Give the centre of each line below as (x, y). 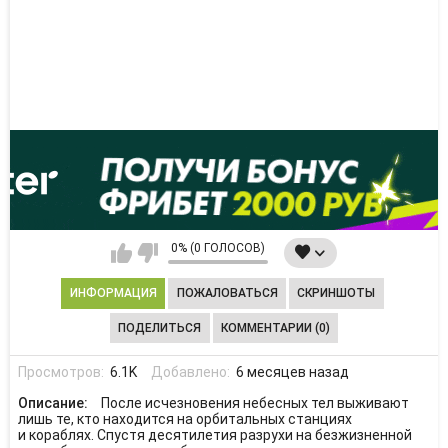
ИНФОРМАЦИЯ (113, 293)
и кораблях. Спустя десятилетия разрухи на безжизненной (214, 435)
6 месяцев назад (292, 371)
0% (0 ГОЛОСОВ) (218, 248)
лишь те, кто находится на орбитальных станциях (184, 419)
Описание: (54, 403)
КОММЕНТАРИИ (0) (275, 327)
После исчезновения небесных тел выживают (254, 403)
